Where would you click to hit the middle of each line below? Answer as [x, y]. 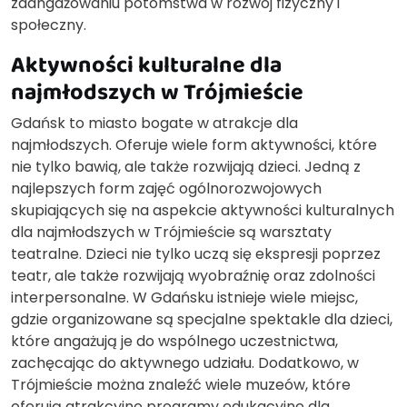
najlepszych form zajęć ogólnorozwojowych [166, 188]
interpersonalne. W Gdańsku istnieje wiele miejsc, [184, 297]
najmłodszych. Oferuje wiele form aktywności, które [194, 144]
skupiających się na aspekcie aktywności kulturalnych [203, 210]
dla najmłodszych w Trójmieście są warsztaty [171, 232]
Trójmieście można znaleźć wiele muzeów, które [181, 384]
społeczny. [49, 25]
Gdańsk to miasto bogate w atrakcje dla [154, 123]
